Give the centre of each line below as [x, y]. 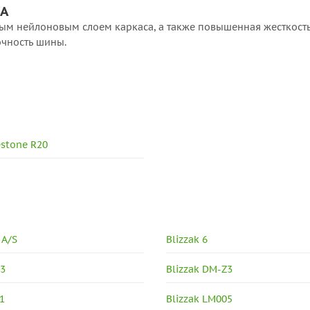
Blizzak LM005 [200, 299]
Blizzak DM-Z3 [200, 269]
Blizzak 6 [187, 239]
